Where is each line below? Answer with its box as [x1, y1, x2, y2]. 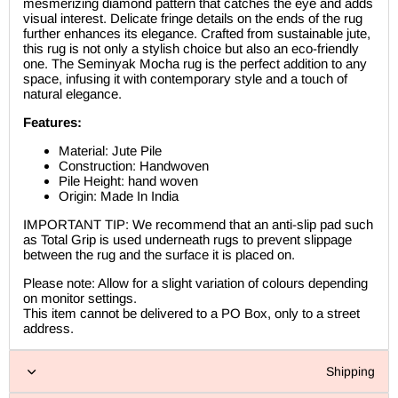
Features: [23, 115, 82, 131]
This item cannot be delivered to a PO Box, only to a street [23, 306, 360, 322]
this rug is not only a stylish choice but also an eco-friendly [23, 41, 359, 57]
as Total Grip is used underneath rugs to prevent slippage [23, 232, 352, 248]
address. [23, 321, 74, 337]
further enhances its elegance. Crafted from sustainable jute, [23, 26, 370, 42]
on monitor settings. [23, 291, 137, 306]
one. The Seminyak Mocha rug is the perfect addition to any [23, 56, 367, 72]
